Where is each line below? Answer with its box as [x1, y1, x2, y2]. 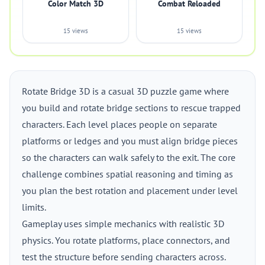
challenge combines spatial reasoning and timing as [22, 168, 233, 180]
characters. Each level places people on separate [22, 118, 217, 130]
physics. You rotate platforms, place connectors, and [22, 234, 230, 246]
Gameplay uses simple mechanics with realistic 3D [22, 218, 224, 230]
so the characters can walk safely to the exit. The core [22, 151, 235, 163]
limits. [22, 201, 46, 213]
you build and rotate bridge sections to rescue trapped [22, 102, 241, 114]
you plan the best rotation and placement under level [22, 185, 238, 196]
